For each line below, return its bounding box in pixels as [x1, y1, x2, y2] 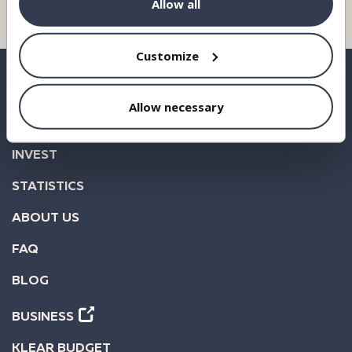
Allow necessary [128, 98, 224, 115]
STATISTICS [12, 181, 84, 193]
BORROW [12, 118, 73, 130]
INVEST [12, 149, 57, 162]
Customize [135, 47, 199, 64]
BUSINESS [12, 311, 74, 324]
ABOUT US [12, 212, 79, 225]
